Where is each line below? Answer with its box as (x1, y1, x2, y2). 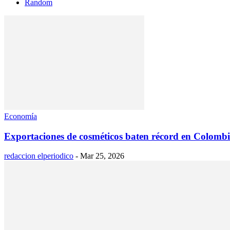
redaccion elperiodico (4, 151, 73, 161)
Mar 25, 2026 (80, 151, 124, 161)
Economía (4, 111, 37, 121)
